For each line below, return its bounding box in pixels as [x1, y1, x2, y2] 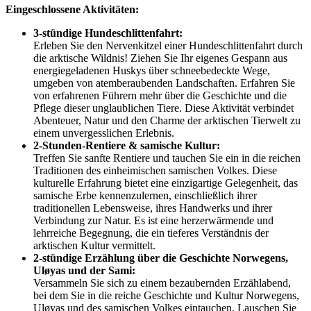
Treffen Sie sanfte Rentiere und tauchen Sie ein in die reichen [33, 152, 301, 165]
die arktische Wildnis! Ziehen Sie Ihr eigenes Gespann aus [33, 52, 287, 65]
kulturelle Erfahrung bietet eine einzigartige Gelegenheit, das [33, 177, 298, 190]
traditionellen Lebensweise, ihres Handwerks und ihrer [33, 202, 272, 215]
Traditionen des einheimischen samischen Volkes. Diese [33, 165, 277, 177]
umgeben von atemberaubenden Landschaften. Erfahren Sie [33, 77, 295, 90]
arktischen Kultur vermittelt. [33, 239, 155, 252]
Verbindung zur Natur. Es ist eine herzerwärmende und [33, 215, 274, 227]
